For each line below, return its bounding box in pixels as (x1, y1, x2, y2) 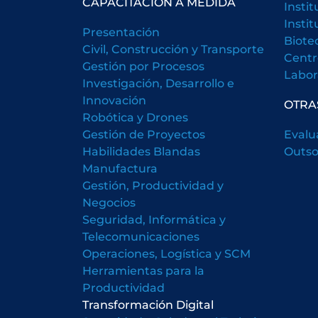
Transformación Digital (82, 297, 214, 312)
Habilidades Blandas (82, 143, 200, 158)
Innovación (82, 92, 146, 107)
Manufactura (82, 160, 158, 175)
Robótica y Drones (82, 109, 188, 124)
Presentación (82, 24, 160, 39)
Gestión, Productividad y (82, 177, 224, 192)
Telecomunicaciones (82, 229, 199, 243)
